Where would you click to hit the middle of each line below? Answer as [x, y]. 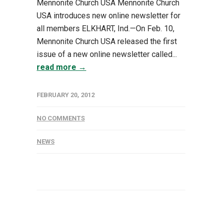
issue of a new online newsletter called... [107, 54]
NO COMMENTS [61, 118]
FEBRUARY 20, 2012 [66, 95]
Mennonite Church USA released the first [107, 41]
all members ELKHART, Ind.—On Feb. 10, [106, 28]
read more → [61, 67]
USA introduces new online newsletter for [109, 16]
